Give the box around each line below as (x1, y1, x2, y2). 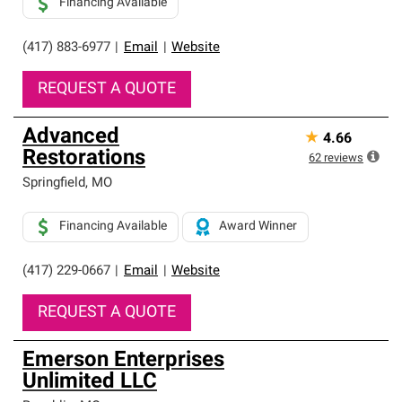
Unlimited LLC (22, 371, 157, 393)
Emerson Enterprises (22, 350, 224, 371)
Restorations (22, 148, 145, 170)
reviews (324, 153, 363, 164)
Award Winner (219, 220, 297, 233)
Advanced (22, 127, 119, 148)
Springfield (22, 177, 85, 190)
